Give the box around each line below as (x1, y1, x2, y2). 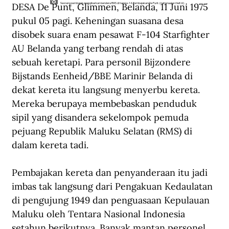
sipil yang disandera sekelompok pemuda (12, 111, 191, 124)
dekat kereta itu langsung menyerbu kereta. (12, 84, 202, 96)
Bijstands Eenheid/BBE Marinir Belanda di (12, 70, 195, 82)
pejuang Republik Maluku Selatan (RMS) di (12, 125, 195, 138)
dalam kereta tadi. (12, 139, 91, 151)
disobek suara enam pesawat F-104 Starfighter (12, 29, 212, 41)
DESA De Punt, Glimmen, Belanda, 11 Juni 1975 (12, 1, 211, 13)
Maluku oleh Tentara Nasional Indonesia (12, 208, 188, 220)
